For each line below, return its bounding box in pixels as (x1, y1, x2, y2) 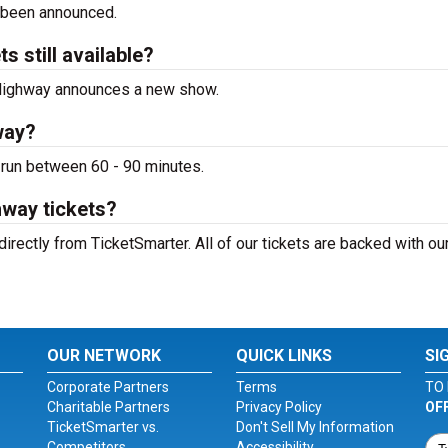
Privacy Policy (235, 399, 322, 415)
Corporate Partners (47, 379, 170, 395)
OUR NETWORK (47, 346, 162, 365)
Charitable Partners (47, 399, 171, 415)
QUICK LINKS (235, 346, 332, 365)
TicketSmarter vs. (47, 419, 160, 435)
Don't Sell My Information (235, 419, 394, 435)
